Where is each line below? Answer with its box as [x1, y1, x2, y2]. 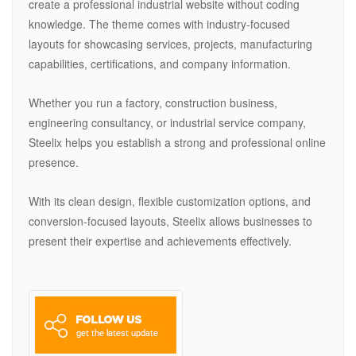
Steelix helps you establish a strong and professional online [29, 134, 326, 151]
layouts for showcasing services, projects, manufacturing [29, 36, 312, 52]
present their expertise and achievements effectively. [29, 233, 292, 250]
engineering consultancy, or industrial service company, [29, 114, 306, 131]
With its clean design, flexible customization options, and [29, 193, 311, 210]
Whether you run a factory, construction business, [29, 95, 277, 111]
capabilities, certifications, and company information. [29, 56, 291, 72]
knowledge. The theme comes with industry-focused [29, 16, 290, 33]
